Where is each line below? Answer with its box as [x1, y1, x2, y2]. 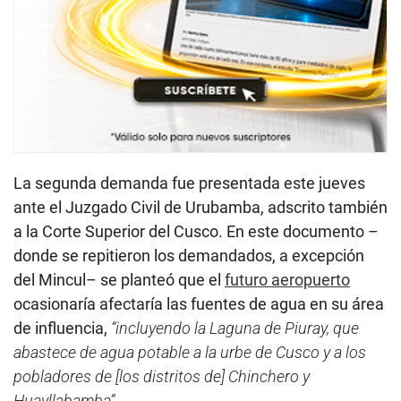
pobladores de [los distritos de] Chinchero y [13, 367, 310, 387]
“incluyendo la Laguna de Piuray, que [111, 319, 359, 338]
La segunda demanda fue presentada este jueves [13, 174, 365, 193]
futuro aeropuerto [225, 270, 350, 290]
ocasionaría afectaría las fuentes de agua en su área [13, 294, 384, 314]
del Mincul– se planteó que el [13, 270, 225, 290]
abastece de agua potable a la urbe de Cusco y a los [13, 343, 366, 363]
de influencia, [13, 319, 111, 338]
